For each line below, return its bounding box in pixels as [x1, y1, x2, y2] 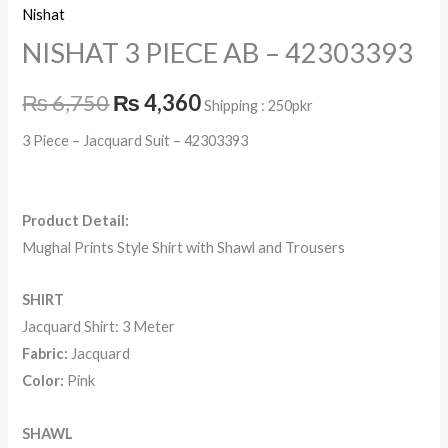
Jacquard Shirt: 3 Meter [22, 318, 176, 336]
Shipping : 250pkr [204, 96, 314, 114]
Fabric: [22, 345, 69, 363]
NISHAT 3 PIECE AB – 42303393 [22, 35, 414, 69]
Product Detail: [22, 211, 130, 229]
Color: [22, 372, 68, 390]
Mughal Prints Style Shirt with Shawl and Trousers [22, 238, 346, 256]
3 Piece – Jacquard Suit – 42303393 [22, 131, 249, 149]
